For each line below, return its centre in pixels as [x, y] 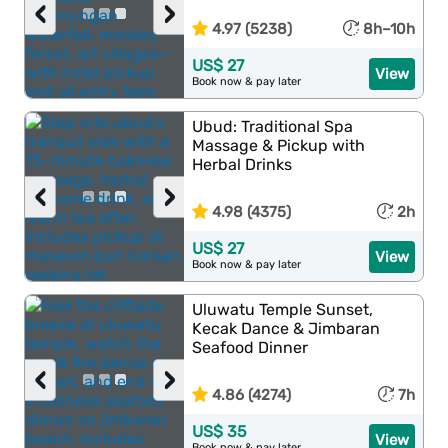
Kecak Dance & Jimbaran [286, 328]
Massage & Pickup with [279, 145]
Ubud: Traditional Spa [273, 126]
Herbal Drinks [242, 164]
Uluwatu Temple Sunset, [283, 309]
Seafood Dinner [250, 347]
